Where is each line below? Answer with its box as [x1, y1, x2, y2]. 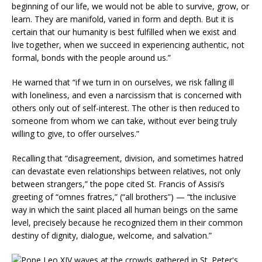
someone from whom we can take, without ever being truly [12, 115, 237, 126]
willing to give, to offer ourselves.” [12, 127, 139, 139]
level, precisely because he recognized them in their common [12, 216, 243, 228]
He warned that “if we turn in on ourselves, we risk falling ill [12, 76, 234, 88]
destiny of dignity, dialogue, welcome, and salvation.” [12, 229, 212, 241]
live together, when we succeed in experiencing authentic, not [12, 39, 244, 50]
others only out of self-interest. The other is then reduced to [12, 102, 240, 113]
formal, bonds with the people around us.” [12, 51, 171, 63]
